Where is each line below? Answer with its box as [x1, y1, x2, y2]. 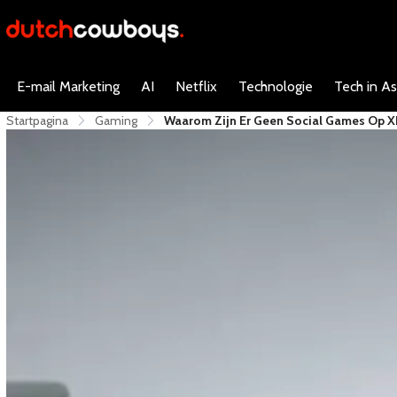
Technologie [238, 78, 313, 95]
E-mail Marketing [17, 78, 120, 95]
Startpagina [6, 113, 68, 128]
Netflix [175, 78, 217, 95]
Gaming [95, 113, 137, 128]
